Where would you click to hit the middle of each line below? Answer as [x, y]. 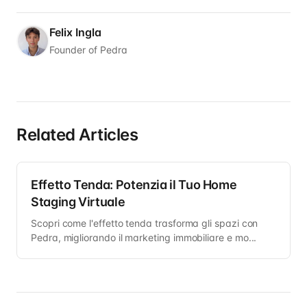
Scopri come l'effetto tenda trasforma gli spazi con [145, 223]
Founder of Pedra [88, 50]
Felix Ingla [75, 33]
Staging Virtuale [78, 202]
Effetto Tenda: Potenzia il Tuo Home [134, 185]
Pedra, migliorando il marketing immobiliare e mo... [144, 238]
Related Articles [77, 135]
